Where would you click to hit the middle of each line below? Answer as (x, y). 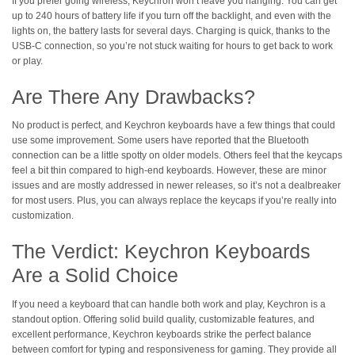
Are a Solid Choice (95, 275)
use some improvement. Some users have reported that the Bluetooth (160, 141)
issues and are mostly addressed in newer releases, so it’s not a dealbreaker (176, 186)
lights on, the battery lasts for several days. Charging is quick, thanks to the (171, 31)
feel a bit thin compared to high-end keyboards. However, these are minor (169, 171)
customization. (43, 216)
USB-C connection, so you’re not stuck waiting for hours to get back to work (172, 46)
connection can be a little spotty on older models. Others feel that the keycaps (177, 156)
